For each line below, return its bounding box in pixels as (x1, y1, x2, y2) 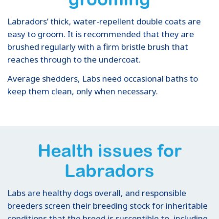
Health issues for (37, 140, 182, 161)
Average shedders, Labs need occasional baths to (7, 72, 198, 84)
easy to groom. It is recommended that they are (7, 28, 194, 40)
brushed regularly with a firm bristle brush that (7, 41, 188, 52)
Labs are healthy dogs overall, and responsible (7, 187, 186, 198)
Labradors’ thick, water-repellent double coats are (7, 15, 201, 27)
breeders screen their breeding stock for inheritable (7, 199, 208, 211)
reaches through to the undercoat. (7, 53, 141, 65)
